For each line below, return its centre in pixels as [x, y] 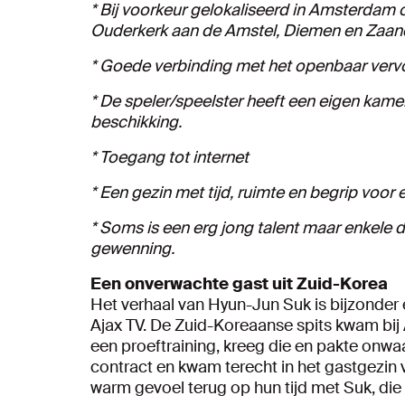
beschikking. [136, 122]
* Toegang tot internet [170, 157]
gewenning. [132, 248]
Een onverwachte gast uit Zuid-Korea [239, 283]
